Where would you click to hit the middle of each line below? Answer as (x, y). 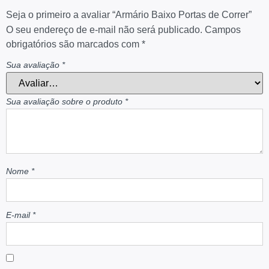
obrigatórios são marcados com (74, 44)
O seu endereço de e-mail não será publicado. (104, 30)
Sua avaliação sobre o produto (65, 102)
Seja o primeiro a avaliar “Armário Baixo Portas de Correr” (129, 15)
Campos (223, 30)
